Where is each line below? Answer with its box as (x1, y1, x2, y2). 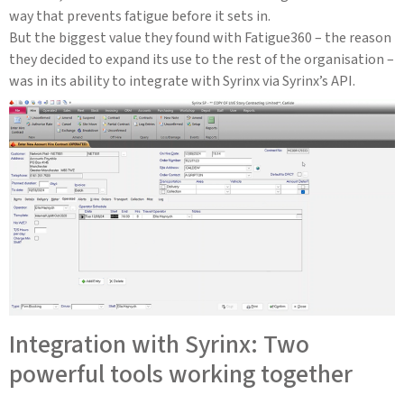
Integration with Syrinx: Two (9, 326, 309, 363)
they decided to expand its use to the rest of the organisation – (9, 49, 394, 69)
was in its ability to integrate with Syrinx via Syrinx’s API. (9, 70, 355, 91)
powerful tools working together (9, 356, 353, 393)
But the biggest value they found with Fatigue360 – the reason (9, 27, 391, 48)
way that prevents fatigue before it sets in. (9, 5, 271, 26)
